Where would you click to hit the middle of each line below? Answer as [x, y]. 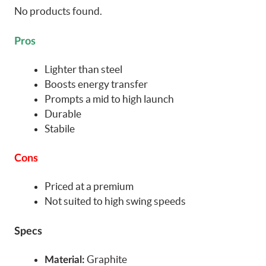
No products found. [58, 11]
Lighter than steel [83, 69]
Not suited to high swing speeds [115, 201]
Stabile [60, 128]
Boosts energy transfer [96, 84]
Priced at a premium [89, 186]
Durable [63, 113]
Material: [66, 259]
